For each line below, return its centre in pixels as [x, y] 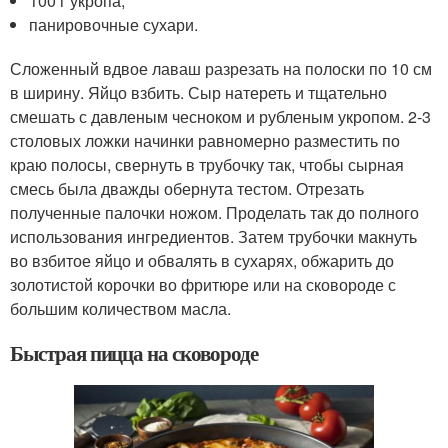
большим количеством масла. [120, 308]
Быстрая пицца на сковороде [134, 352]
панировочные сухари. [114, 24]
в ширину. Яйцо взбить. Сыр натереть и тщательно [198, 92]
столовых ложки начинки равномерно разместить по [205, 140]
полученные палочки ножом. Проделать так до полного [214, 212]
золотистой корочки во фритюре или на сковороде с [203, 284]
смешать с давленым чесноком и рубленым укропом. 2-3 [220, 116]
